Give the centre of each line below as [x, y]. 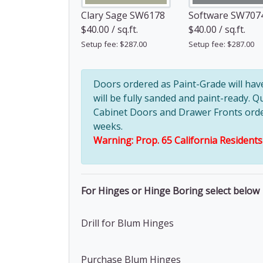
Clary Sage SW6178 [123, 15]
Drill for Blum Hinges [127, 223]
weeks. [108, 126]
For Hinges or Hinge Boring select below [170, 191]
